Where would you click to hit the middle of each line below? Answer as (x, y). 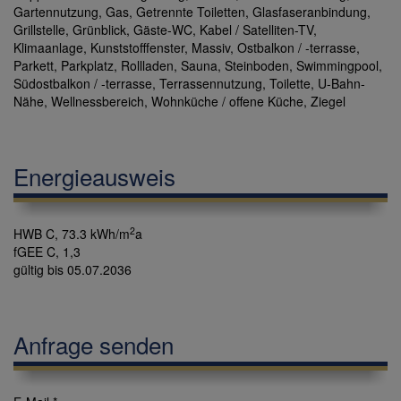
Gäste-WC (163, 30)
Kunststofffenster (137, 48)
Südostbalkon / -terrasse (83, 84)
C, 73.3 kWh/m (88, 234)
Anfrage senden (94, 345)
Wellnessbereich (98, 102)
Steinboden (257, 66)
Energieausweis (94, 176)
